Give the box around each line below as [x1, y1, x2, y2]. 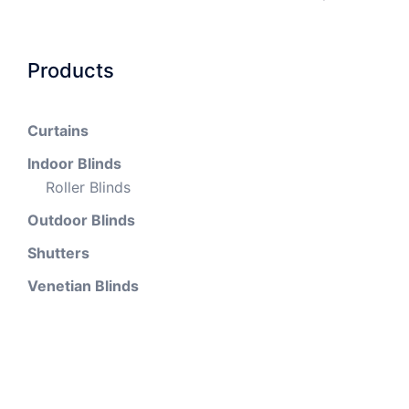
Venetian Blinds [27, 277, 139, 295]
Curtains [27, 121, 89, 140]
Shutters [27, 244, 89, 262]
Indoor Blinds [27, 154, 121, 173]
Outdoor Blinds [27, 211, 135, 229]
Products [27, 58, 114, 82]
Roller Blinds [46, 178, 131, 196]
